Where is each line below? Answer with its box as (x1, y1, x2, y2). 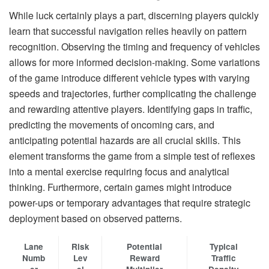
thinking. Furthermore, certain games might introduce (9, 180, 232, 195)
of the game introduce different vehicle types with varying (9, 71, 250, 85)
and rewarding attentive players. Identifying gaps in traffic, (9, 102, 252, 116)
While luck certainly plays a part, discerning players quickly (9, 8, 259, 23)
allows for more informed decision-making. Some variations (9, 55, 260, 70)
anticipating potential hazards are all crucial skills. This (9, 133, 241, 148)
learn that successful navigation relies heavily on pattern (9, 24, 247, 38)
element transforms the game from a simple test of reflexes (9, 149, 255, 163)
